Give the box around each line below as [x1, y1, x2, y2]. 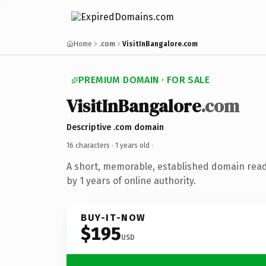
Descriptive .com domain [66, 122, 164, 132]
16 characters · [66, 141, 115, 150]
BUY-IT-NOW [81, 211, 146, 223]
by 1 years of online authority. [66, 175, 196, 186]
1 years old [115, 141, 150, 150]
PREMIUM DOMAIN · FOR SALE [78, 74, 210, 85]
